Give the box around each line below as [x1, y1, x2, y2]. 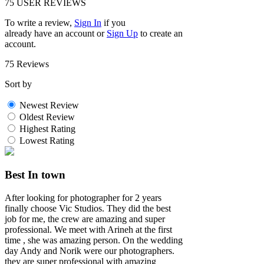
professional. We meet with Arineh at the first [5, 225, 172, 235]
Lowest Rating [19, 135, 74, 146]
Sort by [5, 78, 32, 89]
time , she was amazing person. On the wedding [5, 235, 183, 246]
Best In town [5, 169, 65, 181]
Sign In [74, 17, 101, 28]
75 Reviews [5, 58, 49, 69]
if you [104, 17, 126, 28]
